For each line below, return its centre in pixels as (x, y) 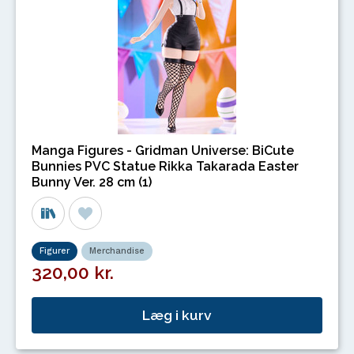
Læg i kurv (177, 315)
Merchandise (117, 251)
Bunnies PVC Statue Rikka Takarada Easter (165, 166)
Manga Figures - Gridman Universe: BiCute (163, 151)
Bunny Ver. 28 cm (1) (92, 182)
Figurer (55, 251)
